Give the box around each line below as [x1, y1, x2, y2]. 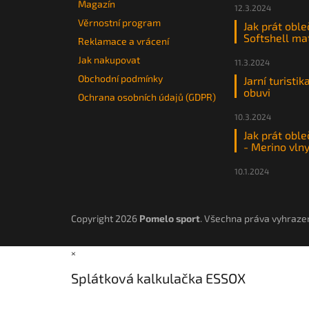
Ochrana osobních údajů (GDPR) [78, 90, 216, 103]
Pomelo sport [139, 212, 200, 224]
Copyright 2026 [71, 212, 139, 224]
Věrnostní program [78, 16, 161, 28]
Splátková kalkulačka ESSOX [71, 270, 246, 287]
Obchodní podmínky [78, 72, 163, 84]
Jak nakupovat [78, 53, 140, 66]
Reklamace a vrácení [78, 34, 169, 47]
